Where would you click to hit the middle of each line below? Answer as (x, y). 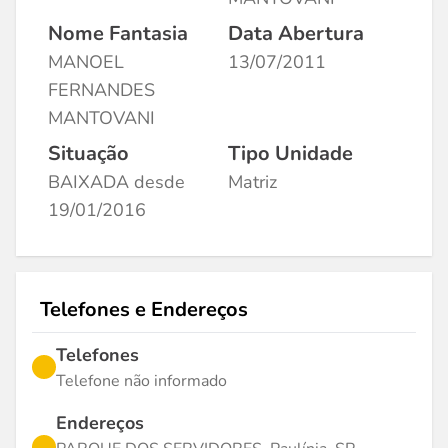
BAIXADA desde (116, 182)
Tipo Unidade (290, 153)
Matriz (252, 182)
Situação (88, 153)
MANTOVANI (101, 118)
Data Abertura (296, 33)
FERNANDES (101, 90)
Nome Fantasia (118, 33)
